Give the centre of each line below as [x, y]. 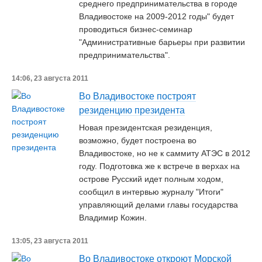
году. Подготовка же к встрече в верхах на [159, 166]
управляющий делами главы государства [158, 205]
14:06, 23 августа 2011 [50, 78]
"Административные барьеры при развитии [162, 42]
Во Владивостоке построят [137, 96]
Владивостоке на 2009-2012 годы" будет [156, 16]
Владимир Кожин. [113, 218]
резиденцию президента [132, 110]
